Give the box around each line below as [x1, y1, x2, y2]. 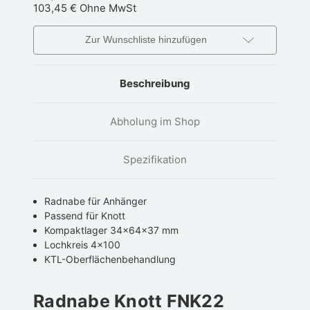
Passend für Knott [44, 209, 126, 221]
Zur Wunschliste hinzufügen [85, 33, 207, 45]
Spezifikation [123, 152, 187, 166]
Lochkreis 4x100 [44, 238, 121, 250]
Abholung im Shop [110, 114, 200, 128]
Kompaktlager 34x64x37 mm [44, 224, 179, 236]
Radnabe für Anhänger [44, 194, 147, 207]
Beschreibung [120, 76, 190, 90]
